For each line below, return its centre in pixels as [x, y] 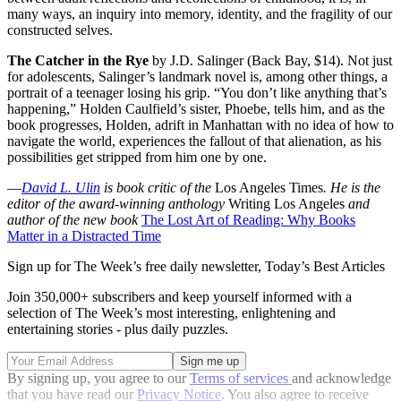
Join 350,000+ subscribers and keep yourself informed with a [179, 297]
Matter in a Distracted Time [84, 236]
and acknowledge [341, 378]
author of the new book [73, 220]
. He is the [352, 188]
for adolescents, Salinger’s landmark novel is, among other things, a [197, 77]
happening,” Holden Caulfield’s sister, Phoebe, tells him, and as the [196, 109]
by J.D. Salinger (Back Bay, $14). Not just [270, 60]
